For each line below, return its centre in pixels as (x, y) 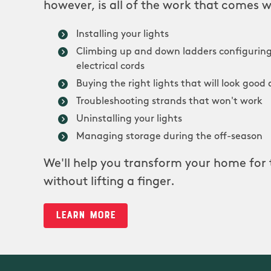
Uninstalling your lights (129, 119)
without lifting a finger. (109, 182)
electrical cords (110, 67)
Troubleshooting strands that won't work (169, 102)
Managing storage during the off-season (169, 137)
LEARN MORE (86, 214)
